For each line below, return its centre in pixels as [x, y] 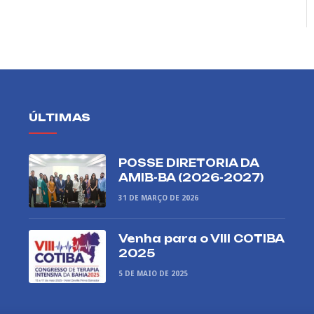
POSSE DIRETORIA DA [188, 163]
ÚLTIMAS [60, 118]
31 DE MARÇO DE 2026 [158, 198]
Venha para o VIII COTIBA [201, 239]
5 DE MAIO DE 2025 [153, 274]
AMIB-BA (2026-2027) [191, 178]
